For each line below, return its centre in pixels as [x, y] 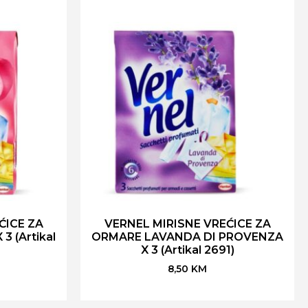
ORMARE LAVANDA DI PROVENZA [187, 237]
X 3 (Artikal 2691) [187, 250]
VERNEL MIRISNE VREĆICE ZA [187, 224]
